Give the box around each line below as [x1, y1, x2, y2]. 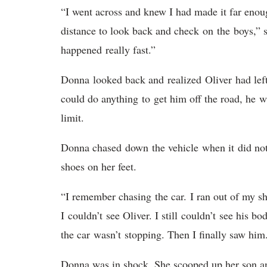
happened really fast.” [61, 42, 159, 57]
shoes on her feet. [61, 159, 144, 174]
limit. [61, 110, 88, 125]
